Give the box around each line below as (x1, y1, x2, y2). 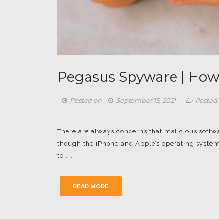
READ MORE (73, 182, 109, 190)
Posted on (70, 96, 103, 104)
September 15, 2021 (116, 96, 176, 104)
